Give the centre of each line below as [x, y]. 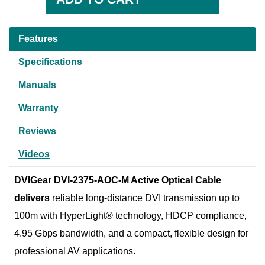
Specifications [50, 62]
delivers [32, 198]
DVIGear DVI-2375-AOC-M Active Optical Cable [118, 180]
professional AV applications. [75, 251]
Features [38, 38]
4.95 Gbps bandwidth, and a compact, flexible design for [131, 233]
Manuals [37, 85]
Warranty [38, 108]
